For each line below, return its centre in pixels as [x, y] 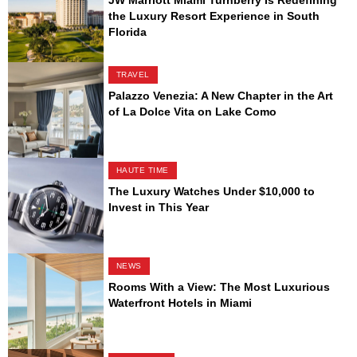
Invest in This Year [158, 207]
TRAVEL [133, 74]
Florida [127, 31]
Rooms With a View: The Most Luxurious [219, 286]
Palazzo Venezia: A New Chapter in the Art [220, 95]
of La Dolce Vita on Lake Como [192, 111]
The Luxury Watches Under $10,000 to [211, 191]
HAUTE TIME [142, 170]
